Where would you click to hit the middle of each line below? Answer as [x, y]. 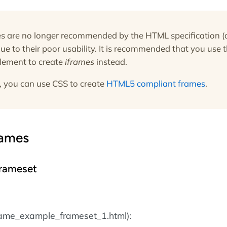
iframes [80, 62]
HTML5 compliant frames [156, 84]
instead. [111, 62]
